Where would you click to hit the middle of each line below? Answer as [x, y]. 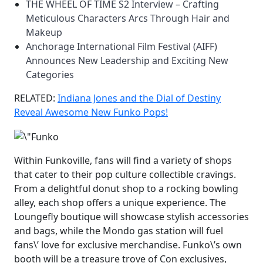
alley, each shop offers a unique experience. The [120, 202]
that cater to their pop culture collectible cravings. [125, 174]
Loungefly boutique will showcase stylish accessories [131, 216]
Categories [50, 74]
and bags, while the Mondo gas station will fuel [119, 230]
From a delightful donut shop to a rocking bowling [126, 188]
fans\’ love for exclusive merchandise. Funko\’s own [128, 245]
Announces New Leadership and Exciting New [127, 60]
